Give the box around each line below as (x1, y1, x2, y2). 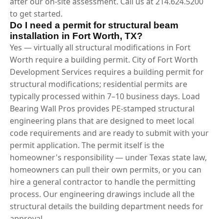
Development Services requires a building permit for (10, 66, 204, 77)
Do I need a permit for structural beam (10, 20, 178, 30)
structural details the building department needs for (10, 200, 203, 212)
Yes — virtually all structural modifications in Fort (10, 42, 191, 53)
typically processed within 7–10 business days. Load (10, 90, 200, 102)
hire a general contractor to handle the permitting (10, 176, 196, 187)
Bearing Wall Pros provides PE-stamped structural (10, 103, 195, 114)
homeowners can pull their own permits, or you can (10, 164, 201, 175)
